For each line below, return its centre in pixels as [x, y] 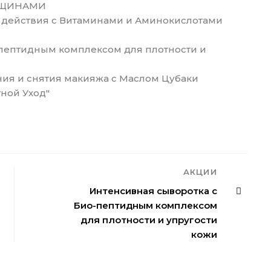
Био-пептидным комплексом [145, 206]
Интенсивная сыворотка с [153, 191]
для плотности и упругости [149, 220]
